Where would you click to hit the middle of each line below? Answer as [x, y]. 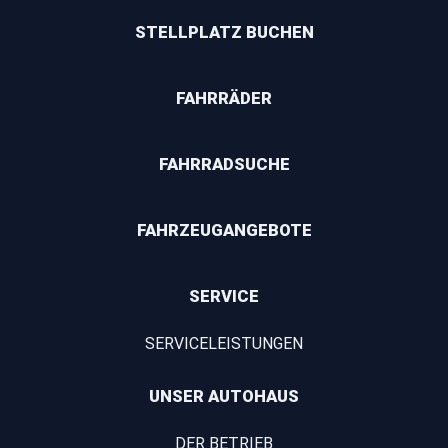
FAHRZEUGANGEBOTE [224, 229]
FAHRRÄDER [224, 97]
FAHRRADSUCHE [224, 163]
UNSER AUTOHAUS [224, 395]
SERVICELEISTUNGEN [224, 343]
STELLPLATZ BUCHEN [224, 31]
